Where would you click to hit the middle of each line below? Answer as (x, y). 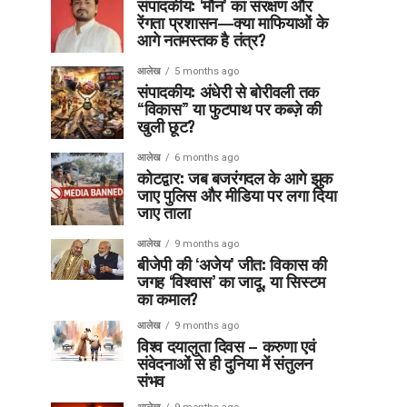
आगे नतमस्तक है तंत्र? (202, 39)
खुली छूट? (166, 125)
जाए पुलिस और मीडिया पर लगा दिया (237, 194)
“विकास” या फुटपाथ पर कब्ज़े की (229, 108)
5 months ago (207, 71)
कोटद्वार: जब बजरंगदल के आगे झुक (235, 177)
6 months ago (207, 157)
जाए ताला (164, 211)
